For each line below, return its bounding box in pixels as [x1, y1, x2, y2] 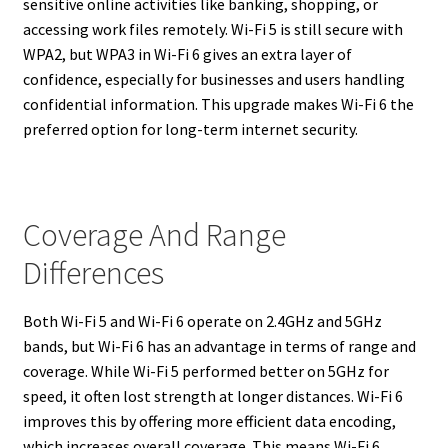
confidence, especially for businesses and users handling [22, 69, 405, 90]
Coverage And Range [22, 214, 286, 255]
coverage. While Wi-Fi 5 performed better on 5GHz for [22, 360, 389, 381]
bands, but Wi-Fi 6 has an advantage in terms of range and [22, 335, 416, 356]
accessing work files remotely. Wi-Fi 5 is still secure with [22, 19, 403, 40]
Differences [22, 252, 164, 293]
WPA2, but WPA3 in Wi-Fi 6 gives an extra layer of [22, 44, 352, 65]
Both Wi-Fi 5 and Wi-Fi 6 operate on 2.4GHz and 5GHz [22, 310, 382, 331]
